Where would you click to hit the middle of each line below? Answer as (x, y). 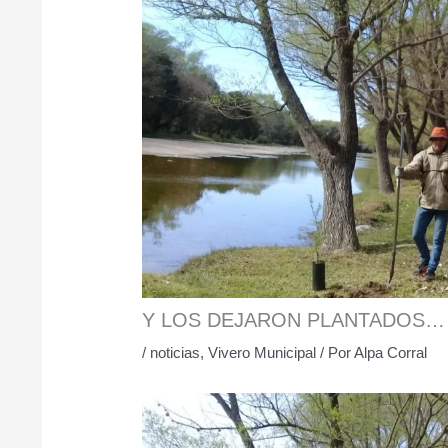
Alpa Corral (391, 352)
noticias (175, 352)
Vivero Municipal (262, 352)
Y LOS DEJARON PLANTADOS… (294, 319)
